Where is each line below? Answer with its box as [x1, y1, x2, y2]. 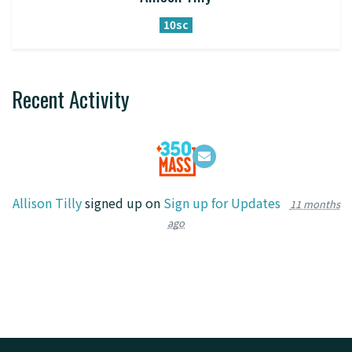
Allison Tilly [12, 192, 82, 212]
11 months [289, 196, 340, 211]
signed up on [81, 192, 163, 212]
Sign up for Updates [163, 192, 280, 212]
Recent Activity [12, 82, 130, 115]
